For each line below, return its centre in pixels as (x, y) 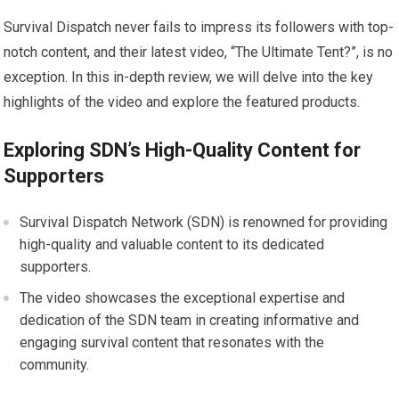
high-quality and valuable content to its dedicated (172, 244)
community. (55, 364)
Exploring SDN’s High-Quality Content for (183, 150)
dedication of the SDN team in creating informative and (190, 320)
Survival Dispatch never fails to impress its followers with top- (199, 27)
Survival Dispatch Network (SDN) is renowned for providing (204, 222)
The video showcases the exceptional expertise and (183, 297)
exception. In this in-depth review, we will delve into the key (189, 77)
